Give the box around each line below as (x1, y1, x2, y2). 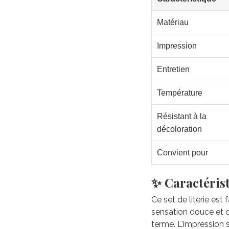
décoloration (157, 124, 202, 133)
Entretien (157, 64, 190, 74)
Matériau (157, 17, 189, 27)
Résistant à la (157, 111, 207, 121)
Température (157, 88, 202, 97)
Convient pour (157, 148, 208, 157)
